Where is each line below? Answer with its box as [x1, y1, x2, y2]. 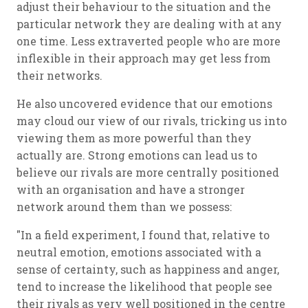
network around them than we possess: [16, 199, 232, 214]
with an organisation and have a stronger [16, 182, 245, 197]
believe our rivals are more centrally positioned [16, 165, 279, 180]
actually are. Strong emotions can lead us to [16, 148, 257, 163]
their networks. [16, 68, 102, 83]
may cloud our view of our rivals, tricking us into [16, 113, 287, 129]
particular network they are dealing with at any [16, 16, 282, 32]
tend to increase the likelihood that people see [16, 279, 272, 294]
